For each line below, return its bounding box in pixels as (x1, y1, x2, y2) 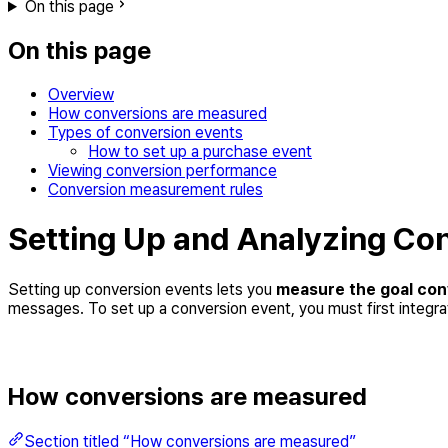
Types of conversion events (48, 122, 243, 142)
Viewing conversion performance (48, 160, 277, 180)
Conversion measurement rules (48, 179, 263, 199)
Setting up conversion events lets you (8, 279, 276, 299)
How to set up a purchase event (88, 141, 312, 161)
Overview (48, 84, 114, 104)
